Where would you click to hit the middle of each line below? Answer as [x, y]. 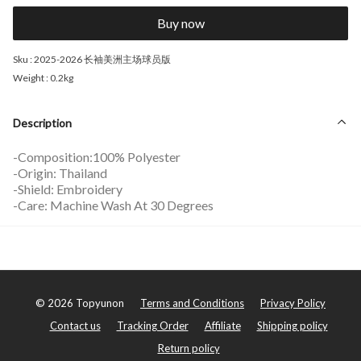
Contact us [75, 326]
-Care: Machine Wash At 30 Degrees [113, 205]
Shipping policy [292, 326]
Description [42, 122]
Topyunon [99, 303]
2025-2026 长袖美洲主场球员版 [102, 59]
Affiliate [222, 326]
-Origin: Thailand [60, 172]
